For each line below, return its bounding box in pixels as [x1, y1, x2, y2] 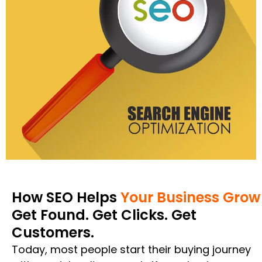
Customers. [12, 223, 94, 243]
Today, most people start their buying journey [12, 242, 251, 257]
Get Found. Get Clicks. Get [12, 205, 196, 225]
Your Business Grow [120, 188, 260, 208]
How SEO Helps [12, 188, 120, 208]
